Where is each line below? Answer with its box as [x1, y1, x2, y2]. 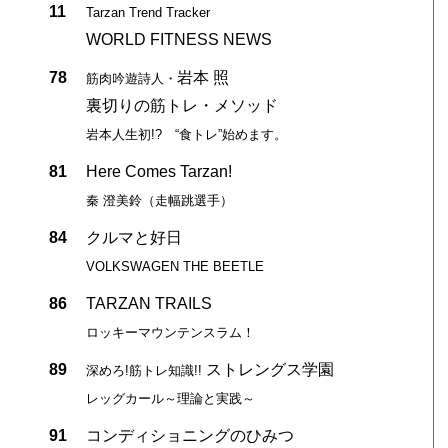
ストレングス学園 [201, 360, 334, 378]
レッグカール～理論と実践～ [85, 390, 255, 406]
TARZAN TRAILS [85, 294, 212, 312]
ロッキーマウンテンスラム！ [85, 324, 255, 340]
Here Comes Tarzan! [85, 162, 232, 180]
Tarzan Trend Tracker [85, 4, 210, 20]
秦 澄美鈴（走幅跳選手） [85, 192, 233, 208]
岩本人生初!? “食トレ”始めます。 [85, 126, 287, 142]
